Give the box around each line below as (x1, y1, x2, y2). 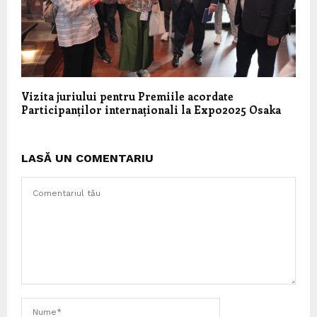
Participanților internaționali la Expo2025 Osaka (21, 102, 281, 117)
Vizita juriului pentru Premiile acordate (21, 88, 234, 103)
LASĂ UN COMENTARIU (21, 151, 154, 165)
